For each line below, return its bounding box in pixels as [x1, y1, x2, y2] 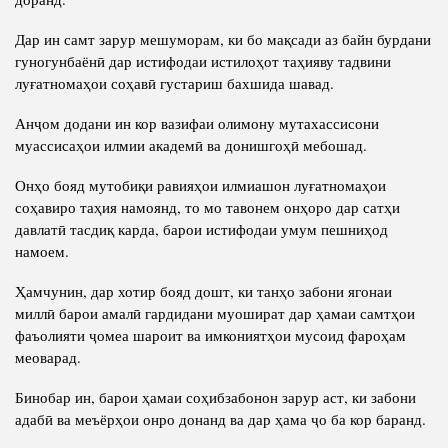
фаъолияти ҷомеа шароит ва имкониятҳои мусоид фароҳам [15, 325, 406, 346]
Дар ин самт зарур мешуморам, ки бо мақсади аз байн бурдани [15, 29, 431, 50]
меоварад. [15, 347, 81, 368]
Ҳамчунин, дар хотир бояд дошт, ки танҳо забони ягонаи [15, 281, 392, 302]
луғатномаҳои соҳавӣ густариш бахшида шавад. [15, 73, 334, 94]
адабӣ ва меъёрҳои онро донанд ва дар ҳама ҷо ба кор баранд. [15, 409, 426, 430]
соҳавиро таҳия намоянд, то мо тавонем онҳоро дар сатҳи [15, 197, 400, 218]
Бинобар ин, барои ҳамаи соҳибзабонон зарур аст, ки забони [15, 387, 416, 408]
